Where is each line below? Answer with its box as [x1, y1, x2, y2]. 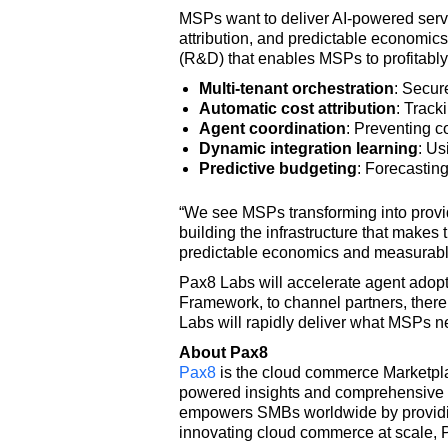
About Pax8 [178, 343, 268, 361]
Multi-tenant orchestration [198, 79, 394, 97]
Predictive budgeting [198, 159, 357, 177]
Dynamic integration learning [198, 139, 418, 157]
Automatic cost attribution [198, 99, 396, 117]
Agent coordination [198, 119, 346, 137]
